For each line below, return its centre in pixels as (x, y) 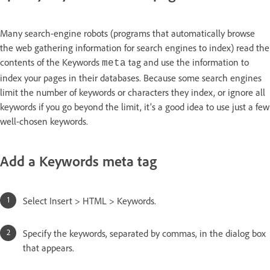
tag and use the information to (187, 62)
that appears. (49, 247)
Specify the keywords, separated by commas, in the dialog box (144, 233)
